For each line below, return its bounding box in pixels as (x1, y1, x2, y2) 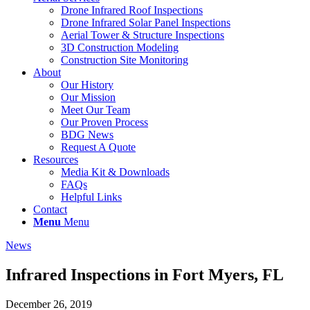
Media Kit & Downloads (61, 166, 170, 178)
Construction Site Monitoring (61, 54, 188, 66)
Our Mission (61, 91, 116, 103)
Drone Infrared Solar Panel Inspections (61, 17, 230, 28)
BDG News (61, 129, 113, 140)
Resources (33, 154, 78, 165)
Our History (61, 79, 113, 91)
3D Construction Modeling (61, 42, 179, 53)
